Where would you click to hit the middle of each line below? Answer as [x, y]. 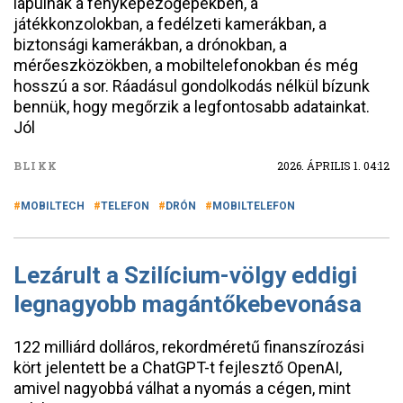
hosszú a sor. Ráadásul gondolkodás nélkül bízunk [192, 86]
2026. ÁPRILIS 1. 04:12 [333, 166]
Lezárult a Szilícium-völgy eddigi [185, 275]
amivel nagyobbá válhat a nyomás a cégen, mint [182, 388]
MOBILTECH [53, 206]
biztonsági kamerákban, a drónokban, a [150, 45]
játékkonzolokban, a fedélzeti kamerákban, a [170, 24]
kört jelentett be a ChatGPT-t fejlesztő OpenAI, [178, 367]
